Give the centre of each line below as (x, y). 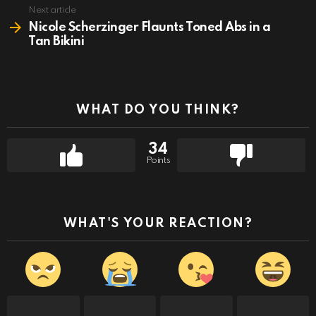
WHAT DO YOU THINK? (158, 110)
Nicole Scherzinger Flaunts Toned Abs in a (150, 28)
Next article (52, 11)
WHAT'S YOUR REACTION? (158, 224)
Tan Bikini (56, 42)
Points (158, 161)
